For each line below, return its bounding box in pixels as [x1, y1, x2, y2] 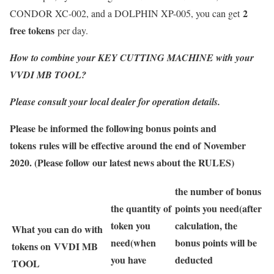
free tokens [10, 23, 54, 37]
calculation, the [175, 218, 237, 232]
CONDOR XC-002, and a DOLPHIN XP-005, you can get [10, 7, 243, 20]
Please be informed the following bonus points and [10, 121, 217, 135]
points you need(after [175, 201, 262, 215]
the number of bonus [175, 184, 261, 198]
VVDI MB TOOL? [10, 68, 86, 81]
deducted [175, 253, 213, 267]
